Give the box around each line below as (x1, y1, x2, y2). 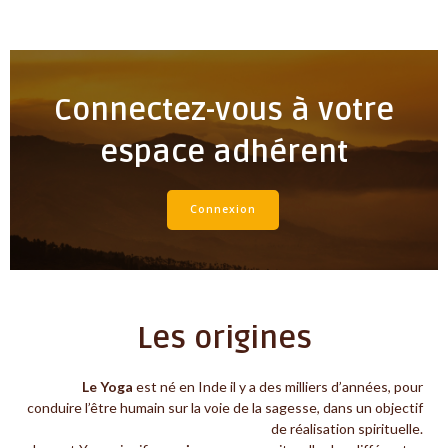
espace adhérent (100, 133, 348, 171)
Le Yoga (82, 378, 133, 396)
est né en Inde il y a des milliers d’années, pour (133, 378, 423, 396)
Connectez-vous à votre (54, 91, 394, 129)
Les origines (136, 320, 312, 358)
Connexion (189, 202, 256, 217)
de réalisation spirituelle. (271, 420, 423, 438)
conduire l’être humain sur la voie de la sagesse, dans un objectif (27, 399, 423, 417)
